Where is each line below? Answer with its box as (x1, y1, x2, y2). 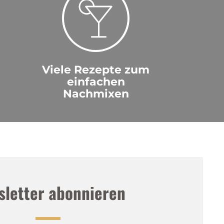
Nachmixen (62, 86, 129, 100)
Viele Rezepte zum (42, 62, 150, 76)
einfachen (66, 74, 125, 88)
